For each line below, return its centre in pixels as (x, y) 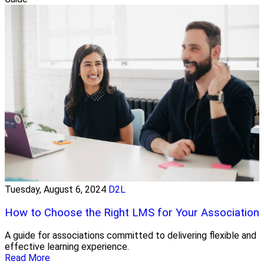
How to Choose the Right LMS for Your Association (132, 212)
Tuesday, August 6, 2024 (55, 189)
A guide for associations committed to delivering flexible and (131, 236)
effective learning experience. (67, 247)
